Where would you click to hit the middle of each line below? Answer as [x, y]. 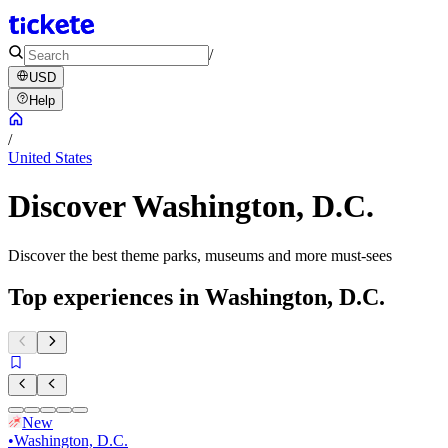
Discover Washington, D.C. [191, 206]
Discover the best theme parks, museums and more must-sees [200, 255]
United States [50, 157]
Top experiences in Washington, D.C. [196, 297]
